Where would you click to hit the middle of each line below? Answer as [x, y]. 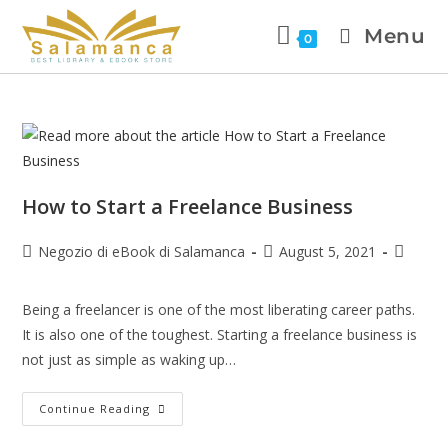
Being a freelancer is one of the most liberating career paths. [219, 309]
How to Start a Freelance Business [188, 206]
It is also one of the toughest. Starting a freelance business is [220, 334]
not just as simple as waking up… [129, 359]
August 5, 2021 [328, 251]
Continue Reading [95, 408]
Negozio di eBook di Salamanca [142, 251]
